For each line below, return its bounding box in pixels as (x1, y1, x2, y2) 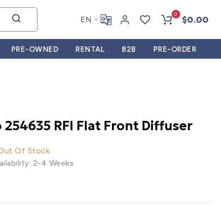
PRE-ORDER (153, 44, 196, 54)
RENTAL (75, 44, 105, 54)
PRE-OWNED (11, 44, 58, 54)
